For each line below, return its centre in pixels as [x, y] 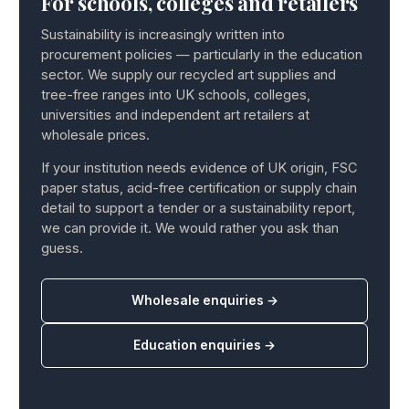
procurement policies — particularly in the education [202, 54]
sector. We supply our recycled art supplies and [189, 74]
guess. [62, 249]
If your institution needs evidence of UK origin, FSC [199, 168]
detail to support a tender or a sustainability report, [198, 209]
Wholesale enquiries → [204, 301]
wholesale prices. [95, 135]
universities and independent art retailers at [175, 115]
